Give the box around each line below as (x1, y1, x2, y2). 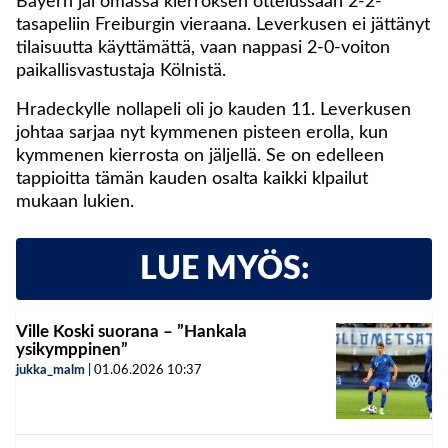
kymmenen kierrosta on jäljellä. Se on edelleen (16, 146, 384, 165)
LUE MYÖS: (139, 252, 309, 285)
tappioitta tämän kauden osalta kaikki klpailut (16, 169, 368, 188)
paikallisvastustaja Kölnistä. (16, 61, 226, 80)
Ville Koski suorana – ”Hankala (16, 322, 247, 340)
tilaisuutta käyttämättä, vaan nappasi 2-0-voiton (16, 38, 390, 57)
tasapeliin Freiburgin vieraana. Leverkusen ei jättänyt (16, 15, 430, 34)
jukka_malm (16, 363, 85, 377)
